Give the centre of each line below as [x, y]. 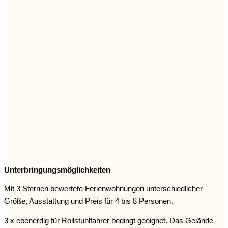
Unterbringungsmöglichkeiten [57, 170]
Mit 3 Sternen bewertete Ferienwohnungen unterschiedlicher [103, 189]
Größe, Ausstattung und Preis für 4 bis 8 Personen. [89, 201]
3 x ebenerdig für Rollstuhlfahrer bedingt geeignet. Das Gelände [109, 221]
